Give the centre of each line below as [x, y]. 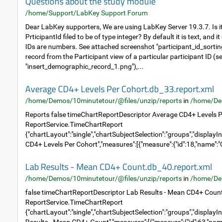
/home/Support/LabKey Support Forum [86, 13]
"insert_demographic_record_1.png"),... [84, 66]
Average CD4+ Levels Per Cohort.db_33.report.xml [120, 89]
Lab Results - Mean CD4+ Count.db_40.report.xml [119, 167]
